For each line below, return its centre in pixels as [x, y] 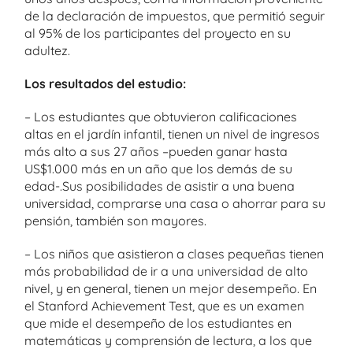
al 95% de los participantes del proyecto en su [158, 33]
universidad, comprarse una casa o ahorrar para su [175, 203]
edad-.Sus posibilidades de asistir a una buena [160, 186]
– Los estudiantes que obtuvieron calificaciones [161, 117]
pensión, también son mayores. [115, 221]
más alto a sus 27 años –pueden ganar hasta [156, 151]
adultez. [47, 50]
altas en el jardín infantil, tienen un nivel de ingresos [172, 134]
